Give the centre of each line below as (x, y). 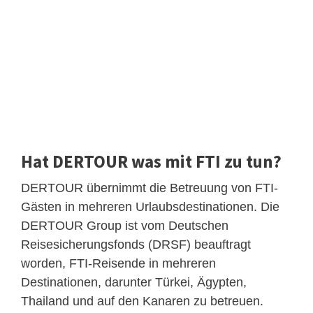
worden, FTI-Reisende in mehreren (118, 264)
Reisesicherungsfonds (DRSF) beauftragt (136, 245)
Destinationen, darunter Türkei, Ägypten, (134, 283)
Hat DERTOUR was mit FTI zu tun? (151, 162)
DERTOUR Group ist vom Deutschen (125, 226)
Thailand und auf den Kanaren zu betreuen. (142, 301)
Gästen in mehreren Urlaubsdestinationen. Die (150, 207)
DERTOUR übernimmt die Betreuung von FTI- (150, 188)
